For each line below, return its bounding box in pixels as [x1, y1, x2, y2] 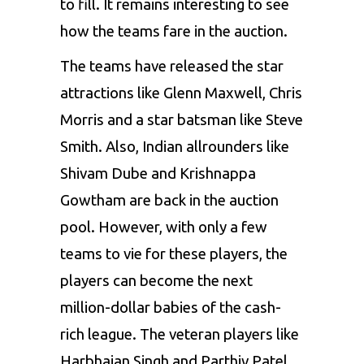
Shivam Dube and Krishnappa [60, 165, 256, 183]
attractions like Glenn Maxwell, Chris [60, 84, 302, 102]
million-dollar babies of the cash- [60, 299, 281, 317]
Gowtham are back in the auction [60, 192, 279, 210]
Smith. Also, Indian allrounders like [60, 138, 289, 156]
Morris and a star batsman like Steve [60, 111, 303, 129]
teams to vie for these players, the [60, 245, 288, 263]
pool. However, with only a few [60, 219, 267, 236]
